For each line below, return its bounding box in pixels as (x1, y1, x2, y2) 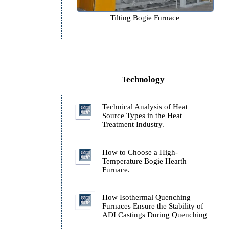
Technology (165, 132, 212, 143)
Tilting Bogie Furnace (153, 66, 228, 76)
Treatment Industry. (144, 181, 211, 190)
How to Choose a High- (144, 211, 226, 220)
